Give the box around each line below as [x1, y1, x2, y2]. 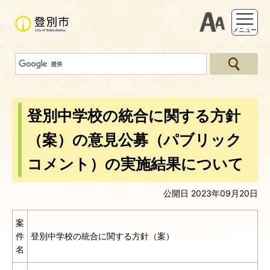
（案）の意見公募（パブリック [27, 131, 242, 149]
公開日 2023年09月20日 [163, 188, 258, 198]
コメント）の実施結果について [27, 155, 243, 173]
